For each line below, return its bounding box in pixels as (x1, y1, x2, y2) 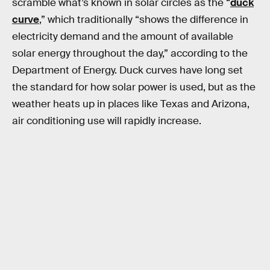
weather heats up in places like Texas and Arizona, (12, 98, 250, 111)
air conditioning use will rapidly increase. (12, 115, 201, 128)
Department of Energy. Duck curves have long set (12, 64, 243, 77)
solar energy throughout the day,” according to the (12, 47, 248, 60)
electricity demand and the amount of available (12, 30, 233, 43)
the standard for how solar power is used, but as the (12, 81, 256, 94)
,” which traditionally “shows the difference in (39, 13, 248, 27)
